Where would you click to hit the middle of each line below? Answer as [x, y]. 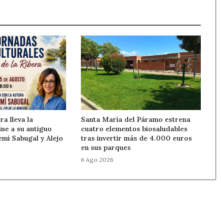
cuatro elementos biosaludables [134, 129]
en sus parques [106, 148]
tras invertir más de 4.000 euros [137, 138]
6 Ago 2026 [97, 160]
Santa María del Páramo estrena [136, 120]
